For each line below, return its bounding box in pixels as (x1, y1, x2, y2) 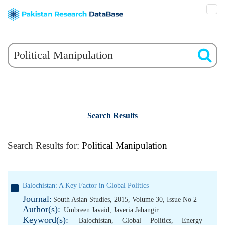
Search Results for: (8, 140, 82, 151)
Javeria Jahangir (114, 206, 159, 214)
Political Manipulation (82, 140, 167, 151)
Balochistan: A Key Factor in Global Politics (23, 182, 149, 189)
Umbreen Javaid (64, 206, 109, 214)
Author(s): (23, 204, 60, 214)
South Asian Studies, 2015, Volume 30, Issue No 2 (53, 196, 197, 203)
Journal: (23, 194, 52, 204)
